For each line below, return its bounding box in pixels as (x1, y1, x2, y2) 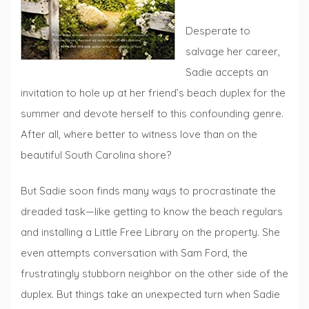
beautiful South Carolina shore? (21, 148, 171, 161)
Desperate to (186, 23, 250, 37)
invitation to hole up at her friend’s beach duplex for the (21, 86, 286, 99)
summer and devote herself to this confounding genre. (21, 106, 283, 120)
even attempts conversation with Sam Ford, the (21, 246, 248, 260)
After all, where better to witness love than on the (21, 127, 257, 141)
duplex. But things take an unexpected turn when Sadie (21, 288, 280, 301)
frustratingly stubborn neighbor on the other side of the (21, 267, 288, 281)
